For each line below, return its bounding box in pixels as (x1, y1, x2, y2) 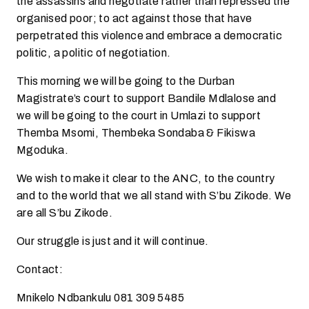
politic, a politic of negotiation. (17, 44, 171, 61)
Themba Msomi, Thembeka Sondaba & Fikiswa (17, 124, 255, 141)
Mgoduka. (17, 141, 69, 159)
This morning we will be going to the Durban (17, 72, 235, 90)
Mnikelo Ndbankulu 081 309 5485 (17, 289, 184, 306)
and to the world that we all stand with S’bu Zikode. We (17, 187, 291, 204)
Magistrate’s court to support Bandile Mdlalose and (17, 90, 276, 107)
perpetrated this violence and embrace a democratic (17, 27, 282, 44)
